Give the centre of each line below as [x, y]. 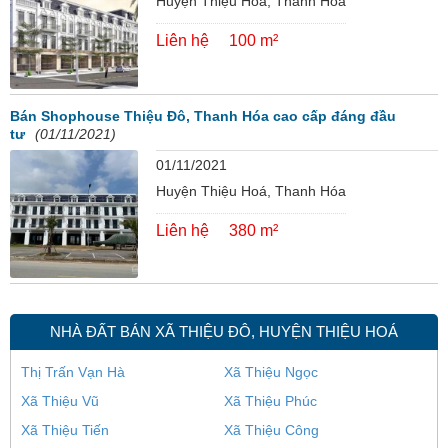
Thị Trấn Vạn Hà [73, 372]
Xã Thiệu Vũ [60, 401]
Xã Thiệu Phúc [270, 401]
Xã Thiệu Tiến [65, 430]
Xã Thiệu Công [271, 430]
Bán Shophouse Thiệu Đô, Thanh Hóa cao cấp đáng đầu [203, 115]
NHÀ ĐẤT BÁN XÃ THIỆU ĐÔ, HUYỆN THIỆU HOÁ [224, 332]
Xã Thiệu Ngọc [271, 372]
